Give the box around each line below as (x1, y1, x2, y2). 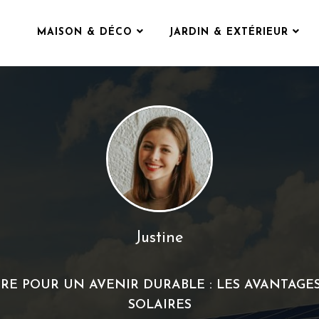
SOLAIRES (127, 298, 192, 312)
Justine (135, 230, 184, 246)
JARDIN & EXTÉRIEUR (169, 27, 288, 38)
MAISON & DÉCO (37, 27, 132, 38)
